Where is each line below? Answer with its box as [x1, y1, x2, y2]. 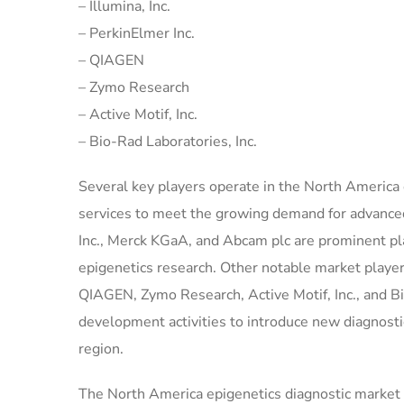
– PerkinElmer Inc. [78, 23, 195, 44]
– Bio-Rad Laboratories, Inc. [78, 132, 257, 152]
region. [78, 339, 124, 360]
